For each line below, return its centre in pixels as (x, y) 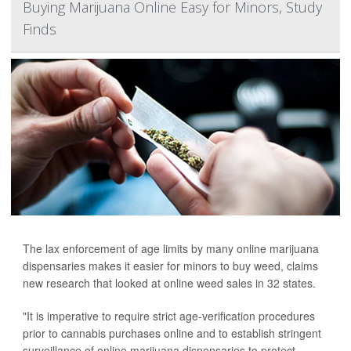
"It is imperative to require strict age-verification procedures (169, 316)
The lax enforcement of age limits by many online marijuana (171, 248)
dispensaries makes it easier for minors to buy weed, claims (170, 266)
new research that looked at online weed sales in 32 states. (169, 283)
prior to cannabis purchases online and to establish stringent (172, 333)
